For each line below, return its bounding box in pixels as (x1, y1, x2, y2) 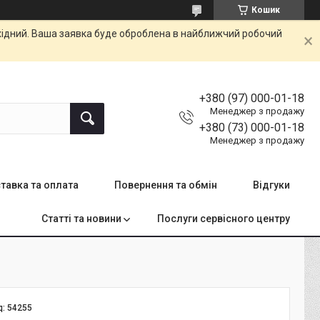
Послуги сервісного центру (157, 213, 290, 224)
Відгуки (253, 179, 290, 191)
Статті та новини (41, 213, 121, 224)
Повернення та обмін (114, 179, 217, 191)
